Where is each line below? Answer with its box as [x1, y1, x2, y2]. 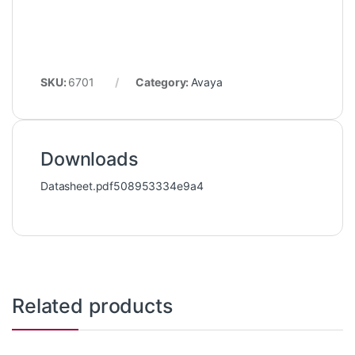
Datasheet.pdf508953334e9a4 [40, 179, 204, 193]
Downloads [40, 147, 139, 171]
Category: [136, 75, 192, 90]
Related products [12, 294, 173, 319]
